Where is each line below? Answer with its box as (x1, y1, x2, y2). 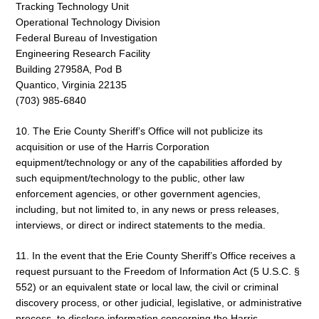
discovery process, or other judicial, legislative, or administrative (16, 296, 302, 308)
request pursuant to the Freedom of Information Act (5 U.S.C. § (16, 265, 300, 277)
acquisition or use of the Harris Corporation (16, 140, 209, 152)
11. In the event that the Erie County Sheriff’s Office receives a (16, 249, 296, 261)
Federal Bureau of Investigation (16, 31, 157, 43)
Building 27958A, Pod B (16, 63, 122, 75)
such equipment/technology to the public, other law (16, 172, 244, 184)
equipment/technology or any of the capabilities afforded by (16, 156, 282, 168)
